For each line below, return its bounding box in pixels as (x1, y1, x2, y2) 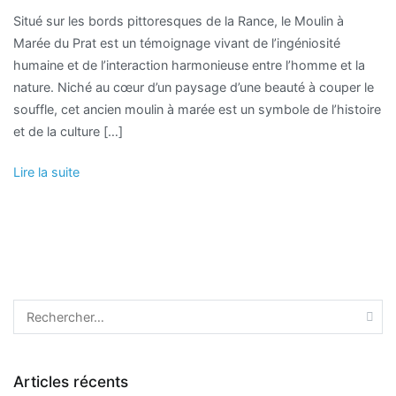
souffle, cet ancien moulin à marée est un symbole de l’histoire (13, 102, 381, 118)
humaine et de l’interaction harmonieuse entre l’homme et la (13, 57, 365, 73)
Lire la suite (13, 164, 80, 179)
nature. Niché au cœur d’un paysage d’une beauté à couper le (13, 80, 374, 95)
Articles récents (13, 371, 128, 391)
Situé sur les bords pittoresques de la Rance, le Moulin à (13, 13, 344, 29)
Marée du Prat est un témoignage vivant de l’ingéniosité (13, 35, 340, 51)
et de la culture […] (13, 124, 123, 140)
